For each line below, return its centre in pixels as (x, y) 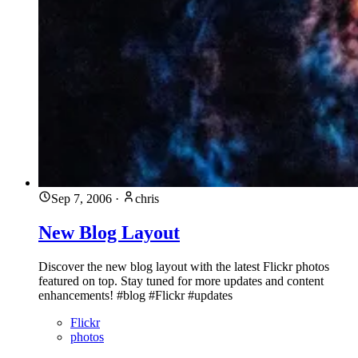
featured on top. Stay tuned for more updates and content (181, 280)
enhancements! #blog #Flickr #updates (135, 295)
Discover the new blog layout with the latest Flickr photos (184, 266)
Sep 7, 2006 (82, 199)
